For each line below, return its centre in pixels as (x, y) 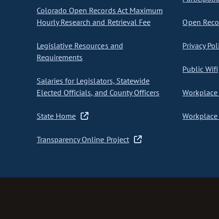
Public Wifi (200, 69)
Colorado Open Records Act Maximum (100, 11)
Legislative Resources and (80, 46)
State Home (56, 116)
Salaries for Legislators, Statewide (93, 81)
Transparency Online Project (83, 140)
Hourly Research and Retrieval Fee (94, 22)
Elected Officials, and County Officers (98, 93)
